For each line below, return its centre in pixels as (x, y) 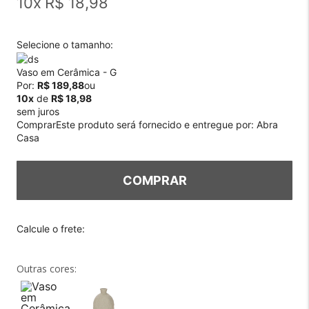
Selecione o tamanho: (65, 44)
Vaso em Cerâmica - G (67, 72)
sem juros (38, 111)
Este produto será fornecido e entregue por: (155, 124)
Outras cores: (47, 268)
